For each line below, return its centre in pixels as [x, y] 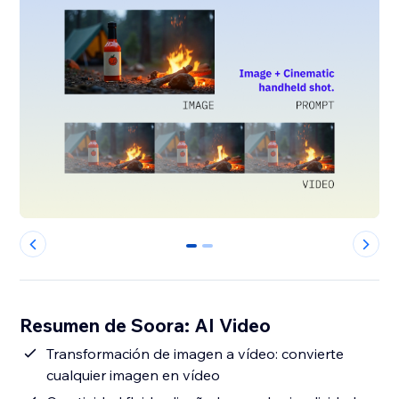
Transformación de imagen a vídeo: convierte [195, 354]
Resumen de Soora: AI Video [146, 326]
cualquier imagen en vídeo [134, 375]
